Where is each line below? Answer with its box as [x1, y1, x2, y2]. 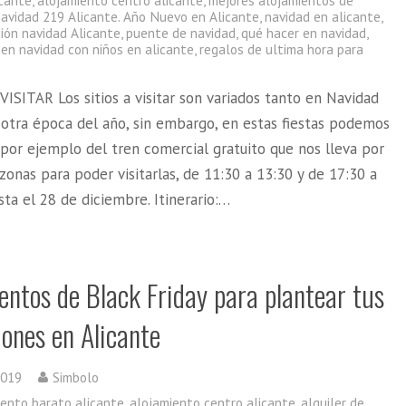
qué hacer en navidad [241, 24, 367, 42]
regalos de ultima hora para [199, 40, 364, 58]
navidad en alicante [265, 7, 382, 25]
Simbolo [53, 368, 100, 386]
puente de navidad [126, 24, 237, 42]
